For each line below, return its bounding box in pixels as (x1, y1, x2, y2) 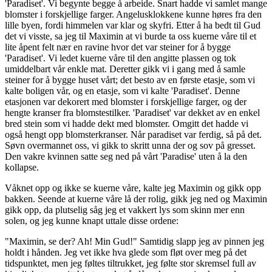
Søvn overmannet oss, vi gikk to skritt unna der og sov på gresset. (5, 140, 256, 151)
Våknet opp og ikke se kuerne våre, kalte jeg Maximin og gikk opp (5, 182, 261, 193)
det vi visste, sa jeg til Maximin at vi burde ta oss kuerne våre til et (5, 30, 256, 41)
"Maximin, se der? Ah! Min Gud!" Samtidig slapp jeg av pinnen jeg (5, 236, 264, 246)
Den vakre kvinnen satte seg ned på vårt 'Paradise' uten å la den (5, 151, 247, 161)
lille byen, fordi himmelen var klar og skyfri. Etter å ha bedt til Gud (5, 19, 260, 30)
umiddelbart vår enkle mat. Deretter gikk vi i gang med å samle (5, 63, 245, 74)
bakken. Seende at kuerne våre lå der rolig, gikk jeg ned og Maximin (5, 193, 267, 204)
